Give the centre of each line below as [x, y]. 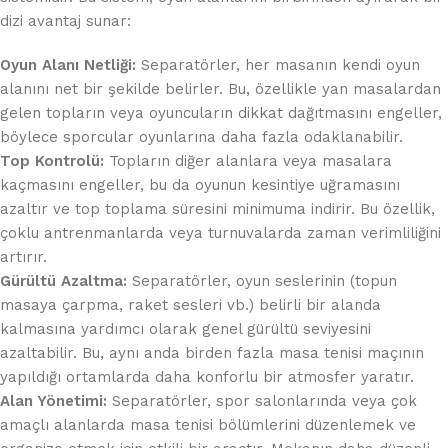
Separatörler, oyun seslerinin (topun [262, 280]
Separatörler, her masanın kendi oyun [278, 64]
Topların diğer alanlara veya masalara [248, 160]
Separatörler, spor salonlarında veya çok [262, 400]
